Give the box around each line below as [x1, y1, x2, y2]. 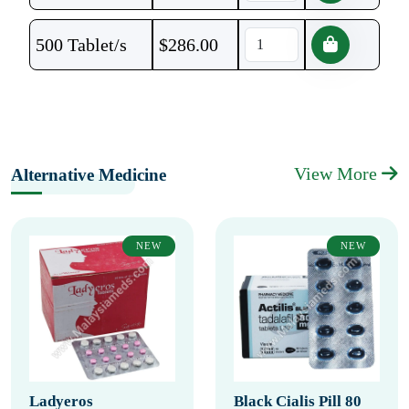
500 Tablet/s [36, 35, 127, 55]
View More [294, 163, 382, 184]
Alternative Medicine [11, 165, 166, 184]
